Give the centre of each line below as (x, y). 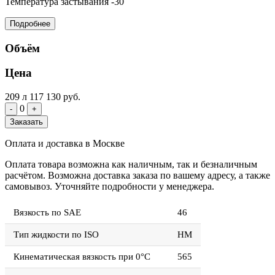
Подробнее (30, 23)
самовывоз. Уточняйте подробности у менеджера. (110, 187)
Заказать (26, 122)
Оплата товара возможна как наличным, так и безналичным (131, 165)
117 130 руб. (55, 97)
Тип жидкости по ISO (56, 235)
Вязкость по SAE (47, 213)
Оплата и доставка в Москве (65, 144)
